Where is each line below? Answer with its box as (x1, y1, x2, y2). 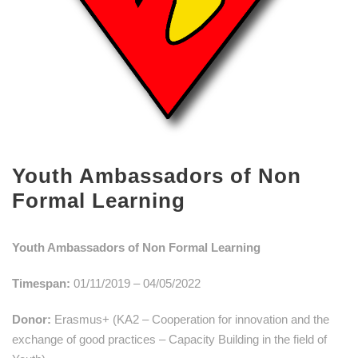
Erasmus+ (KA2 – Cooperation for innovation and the (54, 312, 329, 326)
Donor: (12, 312, 54, 326)
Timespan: (12, 276, 70, 290)
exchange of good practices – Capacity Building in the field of (12, 332, 327, 346)
